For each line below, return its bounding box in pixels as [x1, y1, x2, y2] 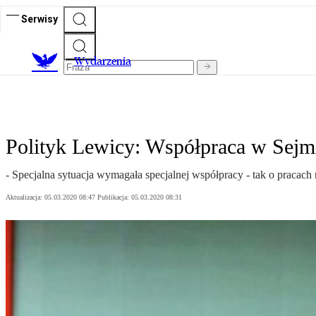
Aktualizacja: [6, 193, 44, 202]
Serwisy [21, 13, 58, 25]
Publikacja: [97, 193, 131, 202]
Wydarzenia [74, 54, 131, 68]
